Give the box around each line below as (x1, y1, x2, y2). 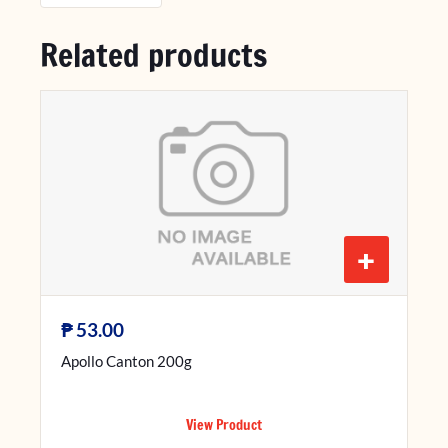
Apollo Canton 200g (61, 351, 192, 370)
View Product (186, 415, 262, 436)
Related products (40, 32, 267, 79)
